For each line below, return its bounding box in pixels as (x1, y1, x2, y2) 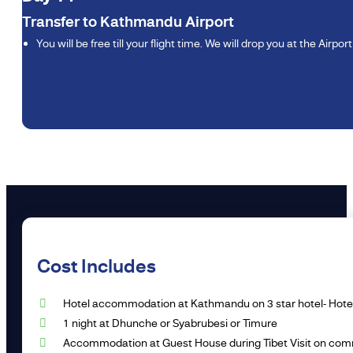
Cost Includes (37, 254, 157, 278)
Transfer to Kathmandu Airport (22, 12, 234, 32)
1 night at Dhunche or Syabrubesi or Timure (63, 315, 278, 330)
